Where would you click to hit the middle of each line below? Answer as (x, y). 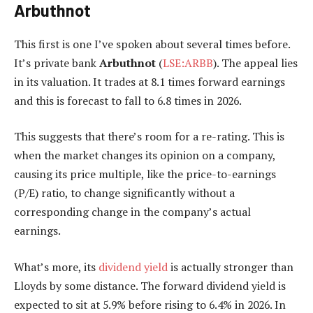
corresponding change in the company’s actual (132, 212)
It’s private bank (57, 63)
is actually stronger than (231, 267)
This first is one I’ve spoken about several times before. (152, 44)
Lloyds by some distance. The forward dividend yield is (150, 285)
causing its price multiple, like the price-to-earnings (145, 174)
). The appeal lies (255, 63)
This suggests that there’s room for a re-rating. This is (149, 137)
